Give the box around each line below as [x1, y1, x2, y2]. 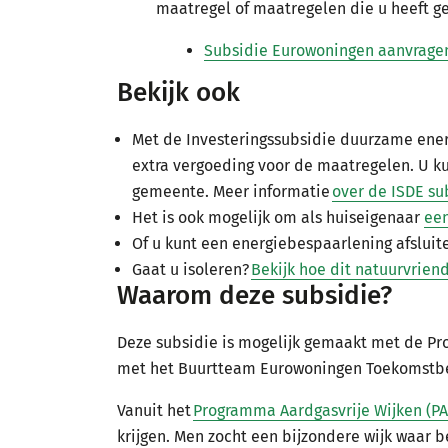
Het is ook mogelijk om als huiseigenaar [132, 208, 424, 227]
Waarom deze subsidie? [117, 280, 392, 311]
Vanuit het [117, 401, 193, 420]
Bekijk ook [117, 77, 240, 108]
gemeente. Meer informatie [132, 182, 332, 201]
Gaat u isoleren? [132, 260, 251, 279]
